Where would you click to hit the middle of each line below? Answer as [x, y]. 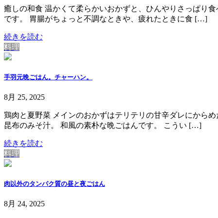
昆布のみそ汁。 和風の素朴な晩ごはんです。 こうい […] [103, 125]
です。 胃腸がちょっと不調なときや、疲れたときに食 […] [106, 18]
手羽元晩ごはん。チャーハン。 [48, 77]
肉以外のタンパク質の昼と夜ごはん [54, 184]
